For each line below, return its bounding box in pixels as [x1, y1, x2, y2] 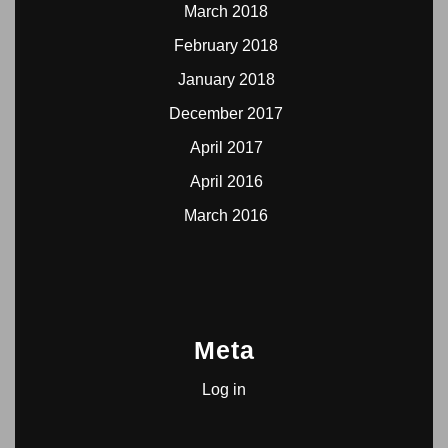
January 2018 [177, 71, 275, 88]
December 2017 [169, 105, 283, 122]
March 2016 [184, 207, 268, 224]
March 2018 [184, 3, 268, 20]
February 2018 [174, 37, 278, 54]
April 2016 [189, 173, 263, 190]
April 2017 [189, 139, 263, 156]
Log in [202, 381, 246, 398]
